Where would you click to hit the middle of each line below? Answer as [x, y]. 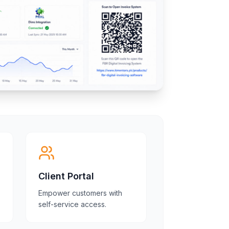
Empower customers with [80, 193]
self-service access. [72, 204]
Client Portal [66, 176]
